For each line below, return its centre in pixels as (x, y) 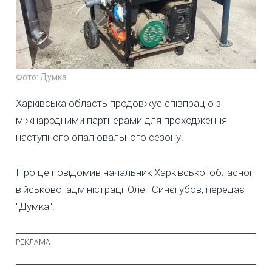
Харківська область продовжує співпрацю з (118, 103)
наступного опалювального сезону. (100, 137)
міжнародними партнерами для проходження (121, 120)
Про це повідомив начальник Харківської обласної (134, 172)
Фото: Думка (41, 77)
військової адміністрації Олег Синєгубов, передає (130, 189)
